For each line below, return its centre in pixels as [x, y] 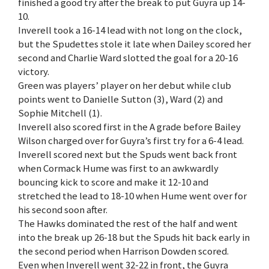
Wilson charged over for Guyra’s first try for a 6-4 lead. [131, 141]
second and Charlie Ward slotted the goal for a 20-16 [128, 58]
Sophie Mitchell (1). [60, 113]
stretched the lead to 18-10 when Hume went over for [132, 196]
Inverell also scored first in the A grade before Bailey [129, 127]
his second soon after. [63, 210]
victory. [34, 72]
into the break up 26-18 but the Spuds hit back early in [134, 237]
